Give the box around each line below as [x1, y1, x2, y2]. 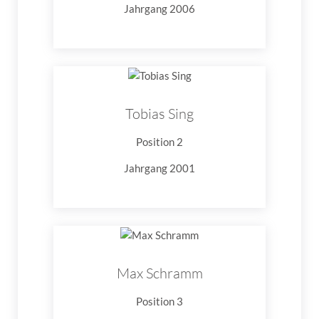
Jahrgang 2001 [124, 162, 195, 175]
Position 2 [136, 135, 183, 149]
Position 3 [136, 295, 183, 308]
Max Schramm [116, 264, 203, 283]
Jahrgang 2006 [124, 1, 195, 15]
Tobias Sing [125, 105, 194, 123]
